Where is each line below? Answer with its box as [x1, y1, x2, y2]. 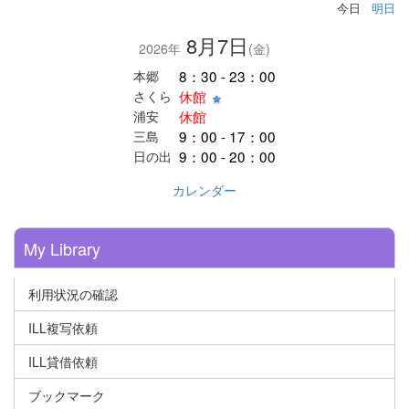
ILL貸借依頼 [28, 352, 98, 372]
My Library [24, 236, 100, 261]
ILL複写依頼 [28, 319, 98, 338]
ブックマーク [28, 386, 105, 405]
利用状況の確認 [28, 285, 118, 304]
